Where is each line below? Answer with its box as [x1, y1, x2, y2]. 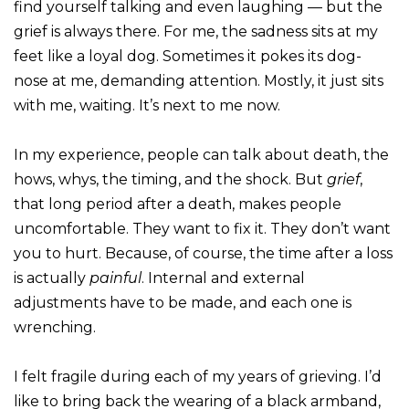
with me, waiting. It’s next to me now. [14, 96, 280, 114]
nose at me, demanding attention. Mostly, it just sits [14, 71, 383, 89]
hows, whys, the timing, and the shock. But [14, 170, 327, 188]
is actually [14, 268, 89, 287]
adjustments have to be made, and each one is [14, 293, 351, 311]
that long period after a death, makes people [14, 194, 341, 213]
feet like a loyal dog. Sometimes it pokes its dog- [14, 47, 362, 65]
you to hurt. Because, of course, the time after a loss [14, 244, 393, 262]
